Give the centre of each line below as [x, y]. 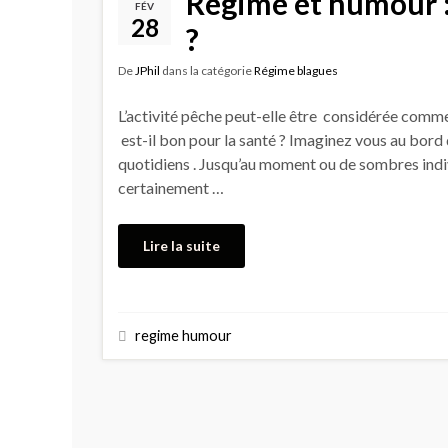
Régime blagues [296, 70]
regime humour [183, 335]
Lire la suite [181, 245]
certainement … [171, 187]
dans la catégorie [207, 70]
